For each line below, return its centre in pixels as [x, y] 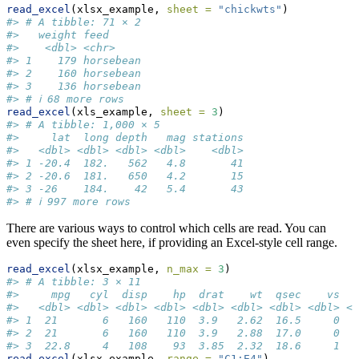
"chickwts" [250, 10]
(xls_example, [115, 112]
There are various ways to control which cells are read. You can [166, 228]
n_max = [189, 269]
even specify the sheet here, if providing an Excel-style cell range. [172, 243]
